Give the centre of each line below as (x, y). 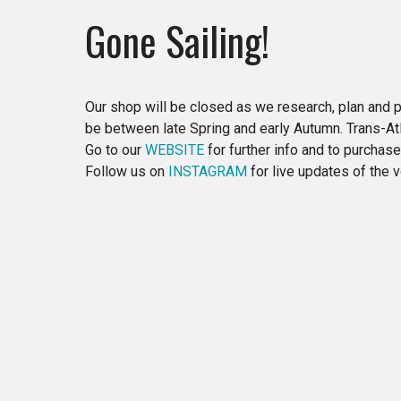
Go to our (115, 149)
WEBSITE (175, 149)
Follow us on (127, 171)
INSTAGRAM (208, 171)
